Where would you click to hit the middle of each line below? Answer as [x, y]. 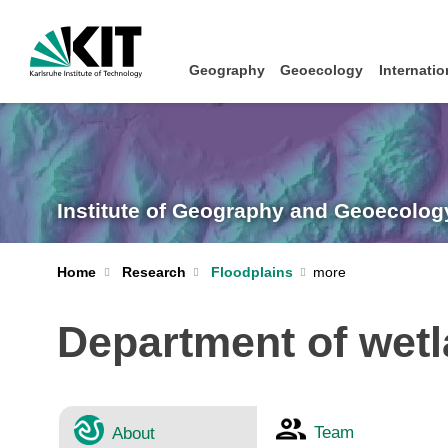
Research [153, 272]
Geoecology [322, 70]
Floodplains [252, 272]
